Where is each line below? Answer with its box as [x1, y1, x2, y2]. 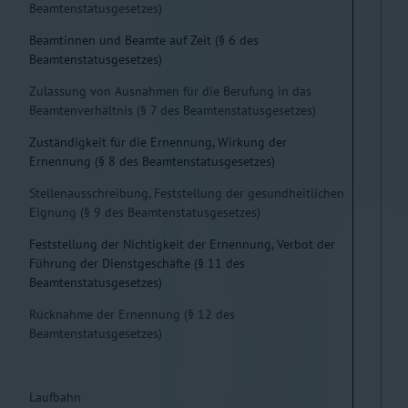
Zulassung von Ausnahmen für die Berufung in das [29, 83, 311, 99]
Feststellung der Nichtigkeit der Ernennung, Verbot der [29, 236, 335, 252]
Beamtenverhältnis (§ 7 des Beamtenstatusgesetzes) [29, 102, 316, 118]
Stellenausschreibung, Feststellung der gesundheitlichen [29, 185, 344, 201]
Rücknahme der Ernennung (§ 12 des [29, 306, 235, 322]
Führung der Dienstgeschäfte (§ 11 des [29, 255, 245, 271]
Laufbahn [29, 389, 81, 405]
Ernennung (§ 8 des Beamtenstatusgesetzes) [29, 153, 275, 169]
